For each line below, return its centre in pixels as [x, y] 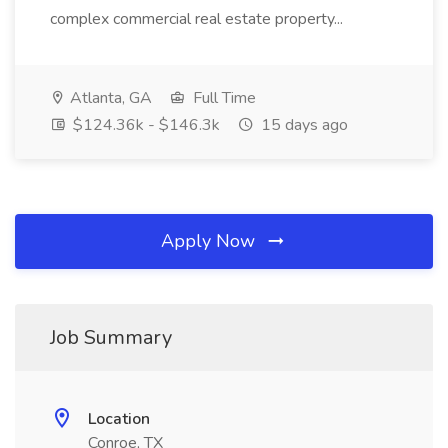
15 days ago [302, 125]
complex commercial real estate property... [198, 19]
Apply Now [210, 241]
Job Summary [111, 337]
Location [119, 419]
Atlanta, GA [109, 98]
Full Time [222, 98]
